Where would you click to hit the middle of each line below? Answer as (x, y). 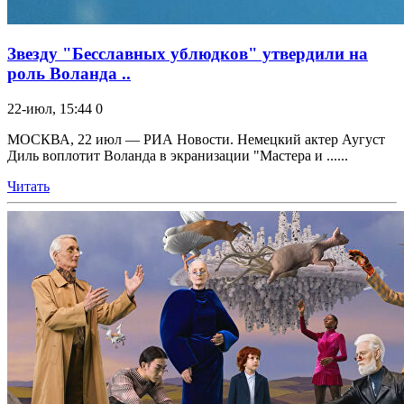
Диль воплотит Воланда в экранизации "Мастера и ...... (178, 156)
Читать (28, 187)
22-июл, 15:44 (50, 109)
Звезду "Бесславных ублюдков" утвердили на (188, 54)
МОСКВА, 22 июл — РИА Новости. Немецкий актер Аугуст (196, 140)
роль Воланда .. (69, 74)
